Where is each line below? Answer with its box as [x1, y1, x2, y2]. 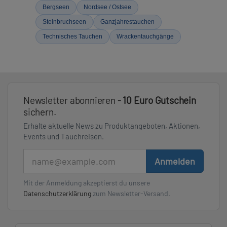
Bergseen [43, 4, 69, 11]
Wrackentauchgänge [117, 33, 174, 40]
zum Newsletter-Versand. [91, 189, 170, 198]
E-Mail [23, 150, 45, 160]
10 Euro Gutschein [123, 94, 196, 106]
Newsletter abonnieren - [23, 94, 123, 106]
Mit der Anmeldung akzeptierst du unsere [23, 178, 150, 187]
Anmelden [155, 156, 195, 167]
